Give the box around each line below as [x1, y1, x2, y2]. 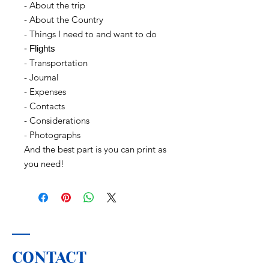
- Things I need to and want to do [24, 28, 157, 40]
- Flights [24, 43, 55, 53]
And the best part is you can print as [24, 143, 166, 155]
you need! [24, 157, 64, 169]
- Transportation [24, 56, 88, 68]
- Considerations [24, 114, 89, 126]
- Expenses [24, 85, 66, 97]
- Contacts [24, 100, 65, 112]
